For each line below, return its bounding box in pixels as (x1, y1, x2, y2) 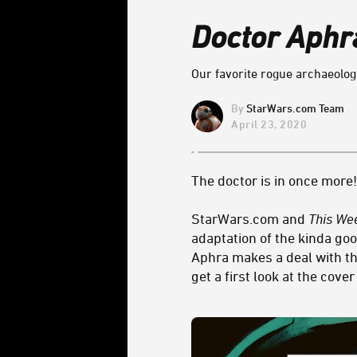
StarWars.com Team (246, 101, 344, 115)
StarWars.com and (191, 210, 308, 226)
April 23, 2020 (231, 116, 307, 131)
